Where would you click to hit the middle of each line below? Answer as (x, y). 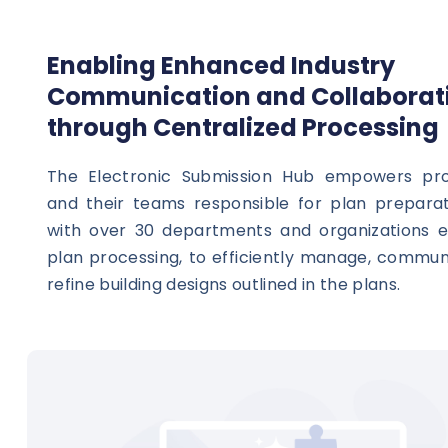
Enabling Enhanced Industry (220, 65)
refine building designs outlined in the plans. (223, 284)
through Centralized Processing (242, 127)
